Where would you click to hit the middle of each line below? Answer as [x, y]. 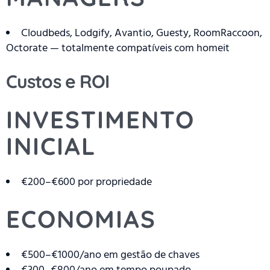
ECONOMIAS [81, 219]
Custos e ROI [58, 82]
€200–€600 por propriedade [86, 182]
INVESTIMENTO [100, 120]
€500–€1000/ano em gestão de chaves [110, 255]
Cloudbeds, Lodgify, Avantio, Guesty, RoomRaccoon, [142, 33]
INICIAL [51, 146]
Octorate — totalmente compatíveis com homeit [118, 48]
